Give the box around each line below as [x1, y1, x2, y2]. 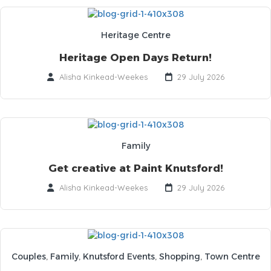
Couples [11, 251, 46, 263]
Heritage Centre [100, 29, 171, 41]
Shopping [158, 251, 200, 263]
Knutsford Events [82, 251, 155, 263]
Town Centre [204, 251, 260, 263]
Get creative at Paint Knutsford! [48, 162, 223, 175]
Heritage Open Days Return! [59, 51, 212, 64]
